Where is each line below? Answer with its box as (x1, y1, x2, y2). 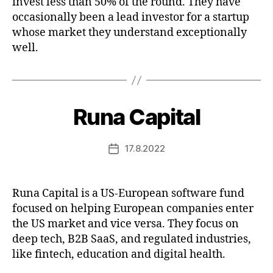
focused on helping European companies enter (12, 202, 253, 216)
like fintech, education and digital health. (12, 247, 225, 261)
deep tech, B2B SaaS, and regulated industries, (12, 232, 251, 246)
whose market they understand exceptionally (12, 26, 247, 40)
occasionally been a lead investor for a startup (12, 10, 249, 24)
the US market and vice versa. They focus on (12, 217, 239, 231)
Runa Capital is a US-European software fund (12, 186, 244, 200)
